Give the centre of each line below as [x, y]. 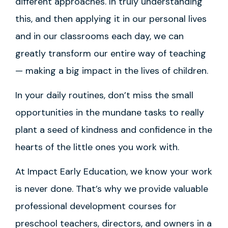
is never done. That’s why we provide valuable [112, 189]
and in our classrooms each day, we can [99, 36]
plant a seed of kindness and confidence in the [114, 130]
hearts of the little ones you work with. [98, 147]
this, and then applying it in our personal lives [111, 19]
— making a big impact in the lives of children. [112, 70]
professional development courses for [96, 206]
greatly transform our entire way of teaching [111, 53]
